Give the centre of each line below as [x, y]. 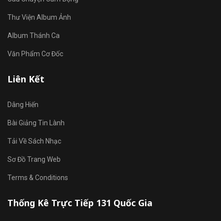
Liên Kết [26, 79]
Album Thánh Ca [34, 36]
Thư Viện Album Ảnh [39, 17]
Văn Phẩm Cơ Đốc [35, 54]
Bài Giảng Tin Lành [36, 123]
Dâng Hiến [23, 105]
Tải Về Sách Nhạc [34, 141]
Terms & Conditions [38, 178]
